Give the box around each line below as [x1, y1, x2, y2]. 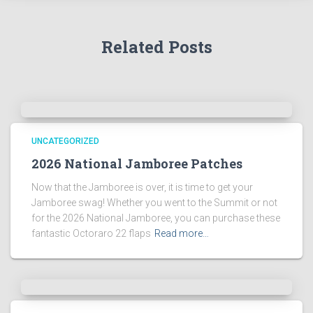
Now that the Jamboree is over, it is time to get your [31, 182, 253, 193]
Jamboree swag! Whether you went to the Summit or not [31, 197, 277, 208]
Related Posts [101, 36, 212, 58]
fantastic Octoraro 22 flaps [31, 228, 151, 239]
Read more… [154, 228, 209, 239]
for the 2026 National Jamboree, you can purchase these [31, 212, 280, 224]
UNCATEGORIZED [31, 136, 99, 146]
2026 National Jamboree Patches [31, 155, 242, 172]
